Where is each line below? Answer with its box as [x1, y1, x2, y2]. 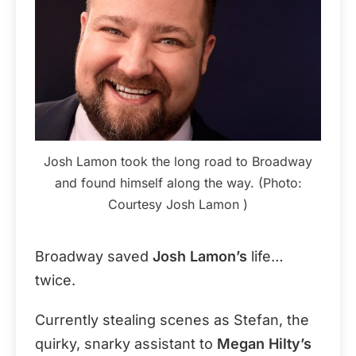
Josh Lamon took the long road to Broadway [44, 153, 312, 169]
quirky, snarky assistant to [35, 335, 217, 352]
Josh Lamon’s [153, 247, 247, 265]
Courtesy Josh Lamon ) [108, 195, 248, 212]
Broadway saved [35, 247, 153, 265]
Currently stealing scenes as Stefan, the [35, 311, 309, 328]
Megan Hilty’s [217, 335, 311, 352]
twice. [35, 271, 75, 288]
